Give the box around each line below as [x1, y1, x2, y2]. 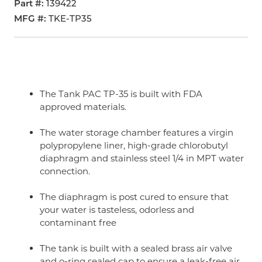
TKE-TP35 [49, 15, 92, 24]
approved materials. [40, 101, 126, 112]
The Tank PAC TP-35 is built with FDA [40, 88, 202, 99]
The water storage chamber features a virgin [40, 127, 233, 138]
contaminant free [40, 217, 116, 228]
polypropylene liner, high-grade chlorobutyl [40, 140, 228, 151]
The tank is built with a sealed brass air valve [40, 243, 232, 254]
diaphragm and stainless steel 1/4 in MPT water [40, 153, 244, 164]
